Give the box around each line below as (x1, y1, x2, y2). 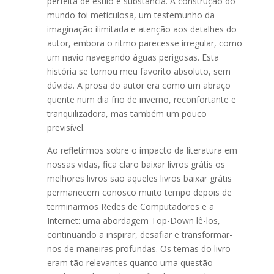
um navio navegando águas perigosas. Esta (46, 51, 219, 63)
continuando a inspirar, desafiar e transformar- (46, 229, 232, 240)
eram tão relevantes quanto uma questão (46, 257, 213, 268)
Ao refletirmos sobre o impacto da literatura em (46, 144, 237, 156)
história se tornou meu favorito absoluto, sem (46, 65, 231, 77)
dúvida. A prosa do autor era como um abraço (46, 80, 231, 91)
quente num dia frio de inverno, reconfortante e (46, 94, 236, 105)
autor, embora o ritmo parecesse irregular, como (46, 37, 242, 49)
